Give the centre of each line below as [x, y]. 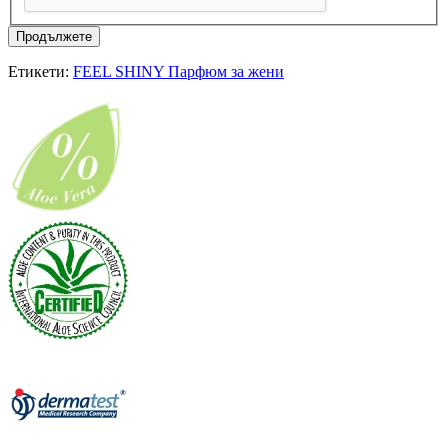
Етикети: [40, 72]
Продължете [54, 37]
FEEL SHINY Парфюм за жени [178, 72]
